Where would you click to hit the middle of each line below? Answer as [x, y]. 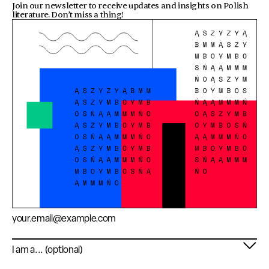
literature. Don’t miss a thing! [68, 15]
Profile [25, 246]
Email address [40, 215]
